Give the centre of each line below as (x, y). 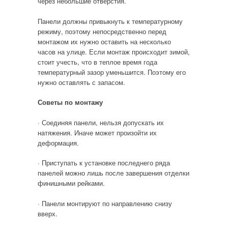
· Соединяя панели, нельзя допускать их (101, 122)
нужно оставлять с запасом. (81, 82)
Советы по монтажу (70, 102)
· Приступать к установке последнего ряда (104, 163)
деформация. (58, 142)
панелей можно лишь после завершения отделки (113, 173)
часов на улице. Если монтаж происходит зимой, (113, 51)
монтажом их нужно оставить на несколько (104, 41)
